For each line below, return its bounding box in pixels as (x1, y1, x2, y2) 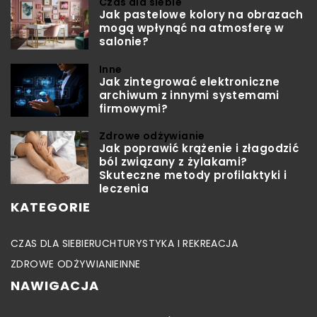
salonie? (99, 34, 149, 50)
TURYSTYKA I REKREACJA (116, 236, 238, 250)
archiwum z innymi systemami (99, 88, 279, 103)
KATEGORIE (11, 197, 91, 216)
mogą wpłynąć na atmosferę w (99, 21, 284, 36)
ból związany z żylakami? (99, 154, 248, 169)
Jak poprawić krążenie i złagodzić (99, 140, 299, 156)
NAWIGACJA (11, 276, 99, 294)
